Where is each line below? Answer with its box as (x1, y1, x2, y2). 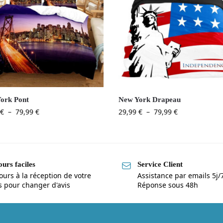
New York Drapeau (118, 96, 181, 104)
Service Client (137, 160, 183, 169)
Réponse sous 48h (137, 180, 198, 190)
